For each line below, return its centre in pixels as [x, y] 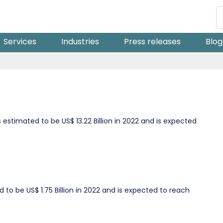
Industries [80, 41]
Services [20, 41]
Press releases [152, 41]
